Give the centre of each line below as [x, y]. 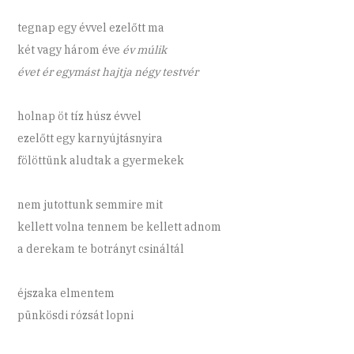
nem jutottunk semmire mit [90, 205]
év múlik [144, 50]
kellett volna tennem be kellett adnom [120, 227]
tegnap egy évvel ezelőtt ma [91, 28]
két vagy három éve [69, 50]
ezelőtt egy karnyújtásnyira [90, 139]
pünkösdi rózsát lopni [76, 316]
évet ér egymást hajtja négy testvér [108, 72]
